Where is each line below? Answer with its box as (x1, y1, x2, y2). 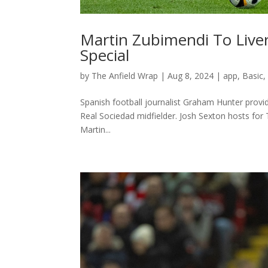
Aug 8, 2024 (167, 69, 214, 81)
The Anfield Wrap (92, 69, 159, 81)
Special (80, 44, 130, 66)
